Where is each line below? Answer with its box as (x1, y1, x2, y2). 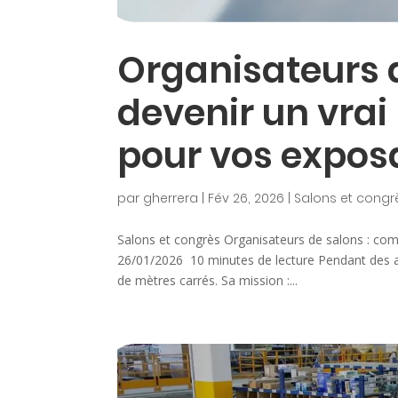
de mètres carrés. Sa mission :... (117, 272, 298, 290)
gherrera (143, 189, 198, 208)
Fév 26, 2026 (208, 189, 284, 208)
